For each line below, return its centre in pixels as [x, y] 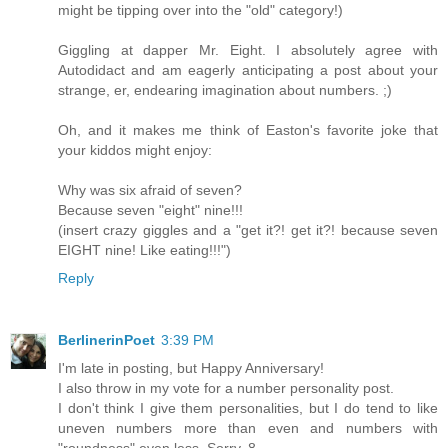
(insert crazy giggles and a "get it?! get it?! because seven [248, 230]
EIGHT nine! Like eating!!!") [144, 250]
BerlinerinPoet [106, 340]
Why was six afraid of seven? [150, 190]
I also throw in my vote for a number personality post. [226, 388]
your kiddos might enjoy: [135, 150]
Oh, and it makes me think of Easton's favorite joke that [248, 130]
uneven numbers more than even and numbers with [248, 428]
